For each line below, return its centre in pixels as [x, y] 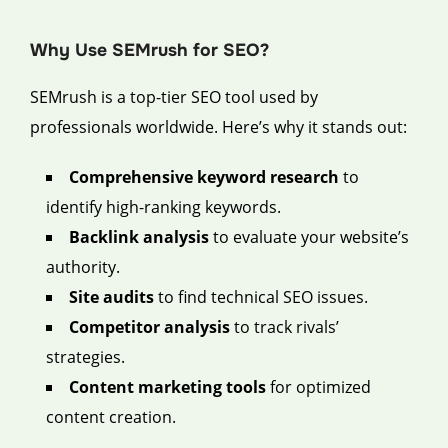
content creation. [111, 416]
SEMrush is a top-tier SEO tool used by [174, 96]
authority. [83, 266]
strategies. [85, 356]
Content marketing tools [167, 386]
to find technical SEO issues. [261, 296]
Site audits [111, 296]
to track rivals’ [284, 326]
